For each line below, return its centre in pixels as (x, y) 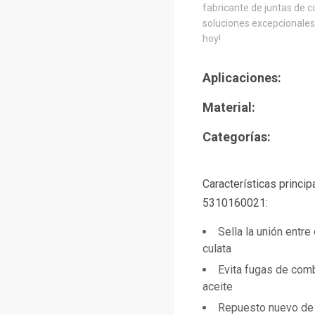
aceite (218, 287)
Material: (229, 107)
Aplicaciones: (242, 78)
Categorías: (237, 137)
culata (217, 249)
